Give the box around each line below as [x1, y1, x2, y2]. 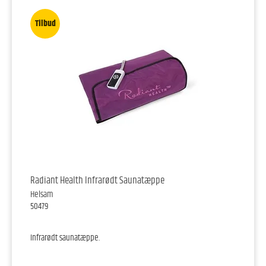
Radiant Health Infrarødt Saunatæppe [30, 173, 164, 189]
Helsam [30, 188, 53, 202]
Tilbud [34, 17, 56, 31]
